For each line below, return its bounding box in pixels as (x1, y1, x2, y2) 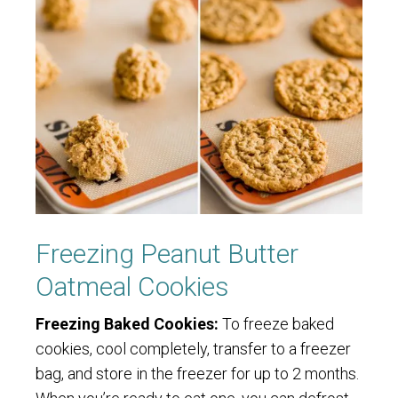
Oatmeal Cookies (36, 270, 229, 302)
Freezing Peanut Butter (36, 237, 298, 269)
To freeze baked (219, 314, 334, 333)
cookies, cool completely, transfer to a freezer (36, 338, 351, 358)
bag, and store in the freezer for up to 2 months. (36, 363, 359, 383)
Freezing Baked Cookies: (36, 314, 219, 333)
